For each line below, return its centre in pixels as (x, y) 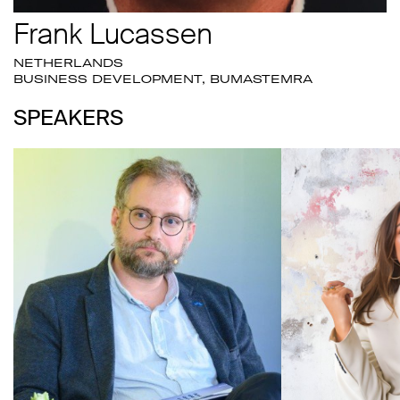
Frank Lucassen (113, 34)
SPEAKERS (68, 117)
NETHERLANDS (68, 63)
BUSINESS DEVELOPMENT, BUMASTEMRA (163, 79)
